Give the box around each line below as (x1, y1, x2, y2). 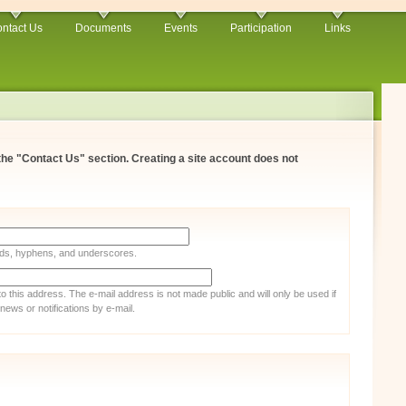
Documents (75, 22, 131, 34)
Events (164, 22, 198, 34)
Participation (230, 22, 292, 34)
